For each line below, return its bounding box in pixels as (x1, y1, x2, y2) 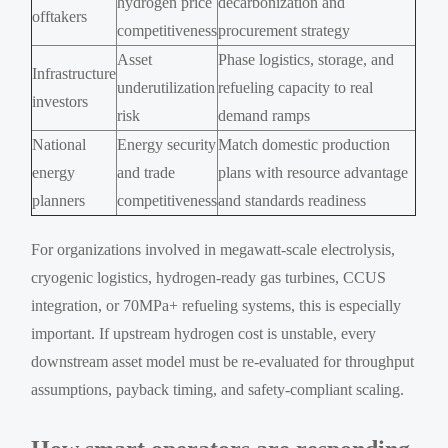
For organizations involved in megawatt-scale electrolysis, (31, 240, 396, 258)
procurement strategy (218, 21, 351, 39)
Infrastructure (32, 64, 117, 82)
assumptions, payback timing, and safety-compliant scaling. (31, 380, 405, 398)
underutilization (117, 78, 216, 96)
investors (32, 92, 89, 110)
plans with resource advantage (218, 163, 409, 181)
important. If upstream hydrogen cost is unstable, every (31, 324, 377, 342)
